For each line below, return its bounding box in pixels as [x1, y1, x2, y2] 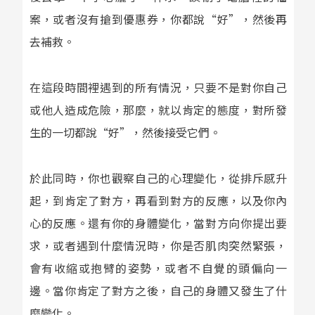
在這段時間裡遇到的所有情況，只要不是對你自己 [29, 78, 287, 96]
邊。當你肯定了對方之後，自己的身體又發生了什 [29, 281, 287, 299]
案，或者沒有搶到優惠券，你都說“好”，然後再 [29, 11, 287, 28]
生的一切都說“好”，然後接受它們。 [29, 123, 221, 141]
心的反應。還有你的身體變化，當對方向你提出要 [29, 214, 287, 231]
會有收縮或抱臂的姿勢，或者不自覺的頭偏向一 [29, 259, 287, 276]
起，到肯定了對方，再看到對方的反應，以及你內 [29, 191, 287, 209]
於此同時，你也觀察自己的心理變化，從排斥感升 [29, 169, 287, 186]
